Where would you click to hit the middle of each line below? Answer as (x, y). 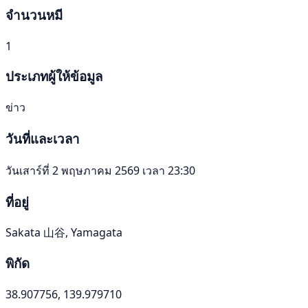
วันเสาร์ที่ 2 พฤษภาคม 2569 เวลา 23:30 (100, 170)
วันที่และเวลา (43, 139)
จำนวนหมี (34, 15)
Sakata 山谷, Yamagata (64, 233)
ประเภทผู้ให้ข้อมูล (54, 76)
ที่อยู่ (17, 201)
